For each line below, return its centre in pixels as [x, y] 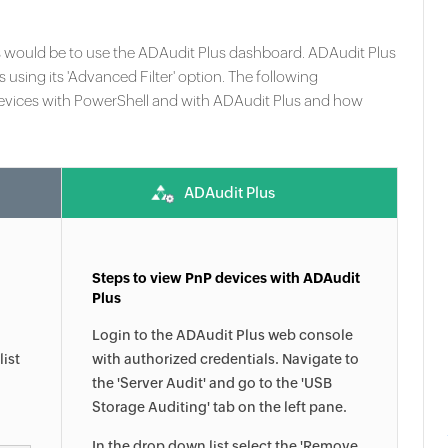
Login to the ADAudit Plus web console [222, 335]
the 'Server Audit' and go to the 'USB [212, 383]
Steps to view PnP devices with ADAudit [226, 278]
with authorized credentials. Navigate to [225, 359]
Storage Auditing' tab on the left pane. [219, 407]
